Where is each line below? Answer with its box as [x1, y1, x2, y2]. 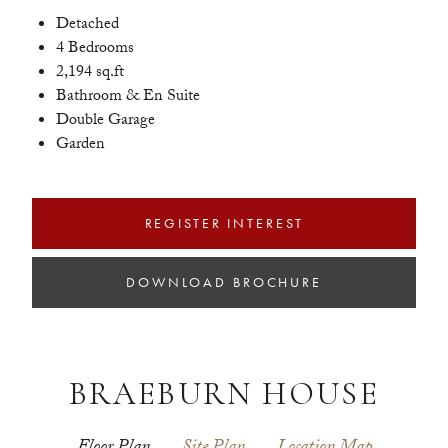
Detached [56, 12, 119, 40]
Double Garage [56, 108, 155, 136]
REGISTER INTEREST [144, 214, 304, 233]
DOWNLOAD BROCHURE [126, 273, 322, 292]
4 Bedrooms [56, 36, 134, 64]
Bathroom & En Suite [56, 84, 200, 112]
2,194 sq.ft [56, 60, 124, 88]
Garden [56, 132, 105, 160]
